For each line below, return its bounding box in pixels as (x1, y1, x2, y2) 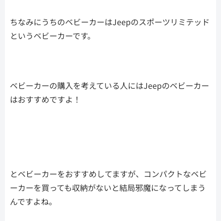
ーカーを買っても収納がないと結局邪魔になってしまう (10, 182, 206, 194)
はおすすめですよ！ (10, 93, 81, 106)
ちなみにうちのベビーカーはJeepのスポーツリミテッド (10, 16, 210, 28)
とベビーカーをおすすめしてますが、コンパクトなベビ (10, 168, 207, 180)
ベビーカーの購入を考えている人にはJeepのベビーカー (10, 79, 209, 92)
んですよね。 (10, 195, 57, 208)
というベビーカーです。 (10, 30, 95, 42)
